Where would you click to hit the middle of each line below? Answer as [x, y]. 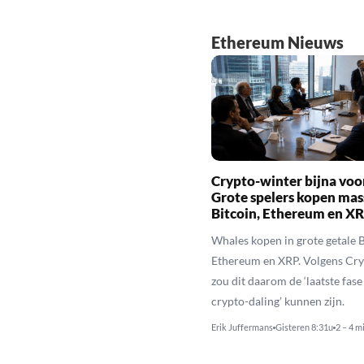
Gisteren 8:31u [304, 327]
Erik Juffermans [242, 327]
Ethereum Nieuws [277, 43]
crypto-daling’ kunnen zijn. [277, 301]
